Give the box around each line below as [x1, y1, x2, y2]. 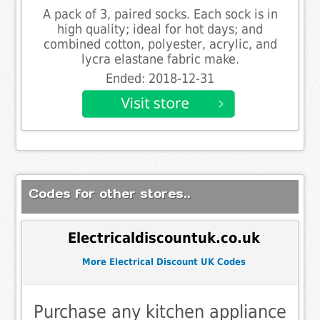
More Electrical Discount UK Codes [81, 256, 246, 268]
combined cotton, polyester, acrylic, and [43, 36, 277, 51]
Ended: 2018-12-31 [106, 71, 214, 86]
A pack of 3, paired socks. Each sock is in [42, 6, 278, 21]
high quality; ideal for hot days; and [57, 21, 263, 36]
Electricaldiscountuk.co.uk [67, 230, 260, 247]
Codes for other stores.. [29, 185, 191, 201]
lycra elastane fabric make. [81, 51, 239, 66]
